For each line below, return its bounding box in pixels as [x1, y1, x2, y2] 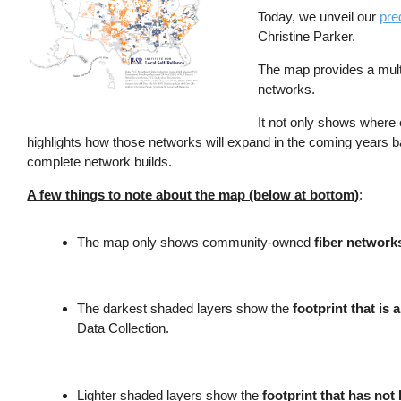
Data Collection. [76, 320, 169, 337]
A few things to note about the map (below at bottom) [27, 187, 360, 203]
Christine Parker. [258, 28, 356, 44]
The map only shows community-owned [76, 234, 314, 250]
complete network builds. [27, 154, 173, 170]
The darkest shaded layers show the [76, 301, 293, 317]
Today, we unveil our [258, 8, 380, 24]
